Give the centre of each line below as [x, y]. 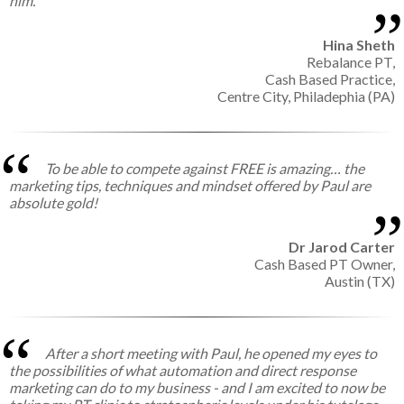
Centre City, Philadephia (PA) [306, 96]
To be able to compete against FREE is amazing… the [205, 169]
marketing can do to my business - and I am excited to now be [197, 388]
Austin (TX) [360, 281]
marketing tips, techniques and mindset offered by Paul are [190, 186]
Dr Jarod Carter [342, 247]
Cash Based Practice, [330, 79]
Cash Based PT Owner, [325, 264]
